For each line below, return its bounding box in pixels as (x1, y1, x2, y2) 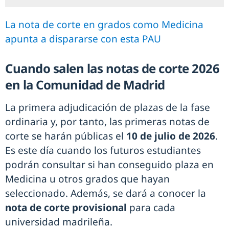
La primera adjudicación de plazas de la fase (5, 100, 210, 114)
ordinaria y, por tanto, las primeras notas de (5, 114, 210, 128)
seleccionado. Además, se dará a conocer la (5, 186, 206, 200)
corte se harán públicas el (5, 129, 126, 143)
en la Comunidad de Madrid (5, 76, 165, 93)
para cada (127, 200, 175, 214)
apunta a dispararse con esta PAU (5, 32, 161, 45)
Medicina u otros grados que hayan (5, 172, 170, 186)
